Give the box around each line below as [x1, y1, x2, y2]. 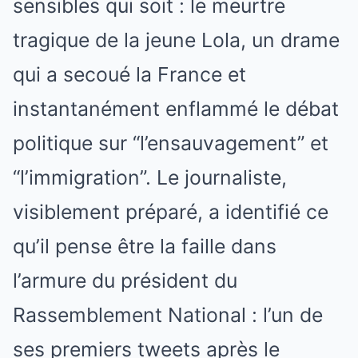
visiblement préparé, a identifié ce [13, 199, 328, 224]
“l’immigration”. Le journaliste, [13, 165, 287, 189]
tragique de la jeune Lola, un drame [13, 27, 340, 52]
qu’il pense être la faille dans [13, 233, 276, 258]
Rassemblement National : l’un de [13, 302, 323, 327]
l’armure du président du [13, 268, 237, 292]
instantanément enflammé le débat [13, 96, 339, 121]
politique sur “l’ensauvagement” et [13, 130, 328, 155]
